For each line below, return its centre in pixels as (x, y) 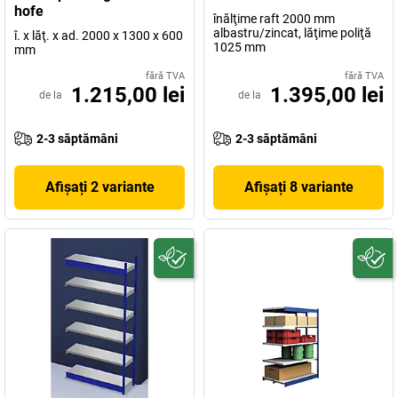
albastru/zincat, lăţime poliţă (292, 32)
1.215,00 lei (128, 95)
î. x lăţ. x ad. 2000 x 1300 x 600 (99, 35)
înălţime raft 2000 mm (274, 18)
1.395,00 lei (327, 95)
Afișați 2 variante (99, 187)
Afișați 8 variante (298, 187)
